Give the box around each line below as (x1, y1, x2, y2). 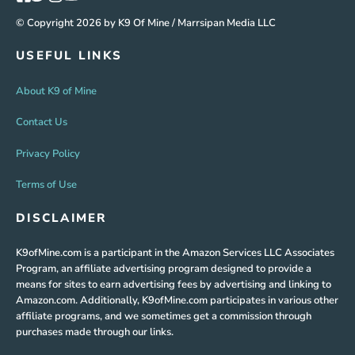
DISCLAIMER (16, 209, 107, 226)
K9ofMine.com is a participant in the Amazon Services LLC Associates (16, 246, 334, 261)
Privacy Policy (16, 146, 80, 161)
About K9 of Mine (16, 83, 97, 98)
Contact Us (16, 115, 67, 130)
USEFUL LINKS (16, 48, 122, 64)
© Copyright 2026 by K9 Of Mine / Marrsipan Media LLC (16, 15, 276, 30)
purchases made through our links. (16, 325, 174, 340)
